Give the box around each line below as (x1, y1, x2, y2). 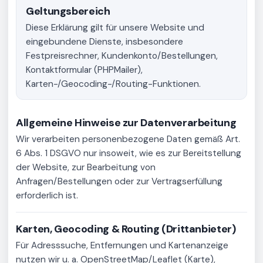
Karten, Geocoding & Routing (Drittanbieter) (16, 221, 236, 236)
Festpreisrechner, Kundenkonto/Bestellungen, (26, 50, 218, 62)
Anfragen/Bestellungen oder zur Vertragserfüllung (16, 176, 222, 188)
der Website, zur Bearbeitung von (16, 161, 156, 174)
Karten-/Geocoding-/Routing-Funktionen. (26, 78, 201, 90)
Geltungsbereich (26, 4, 110, 18)
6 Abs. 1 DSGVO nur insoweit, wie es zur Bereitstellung (16, 147, 241, 160)
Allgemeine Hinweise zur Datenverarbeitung (16, 115, 237, 130)
